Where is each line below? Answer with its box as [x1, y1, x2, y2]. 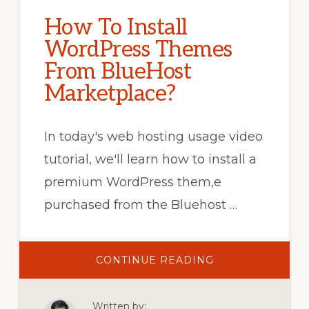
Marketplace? [43, 81, 176, 108]
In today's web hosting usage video [43, 129, 263, 145]
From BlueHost [43, 59, 192, 86]
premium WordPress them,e [43, 175, 221, 190]
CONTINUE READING [95, 254, 214, 267]
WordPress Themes [43, 37, 232, 63]
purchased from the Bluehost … [43, 197, 237, 213]
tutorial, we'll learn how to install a [43, 152, 257, 168]
